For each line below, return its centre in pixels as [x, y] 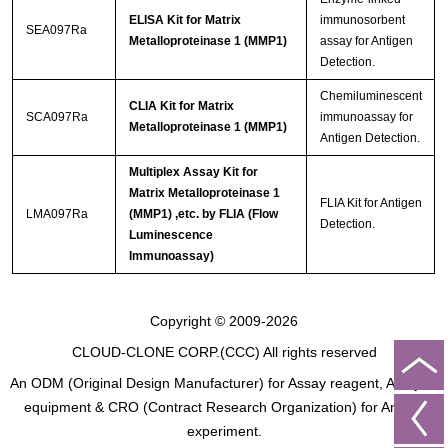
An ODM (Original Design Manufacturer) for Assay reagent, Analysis [224, 382]
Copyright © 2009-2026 [224, 320]
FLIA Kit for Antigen [370, 203]
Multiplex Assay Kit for [193, 172]
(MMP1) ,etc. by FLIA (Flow [203, 214]
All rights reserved [318, 351]
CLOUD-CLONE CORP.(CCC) [165, 351]
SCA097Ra [56, 117]
